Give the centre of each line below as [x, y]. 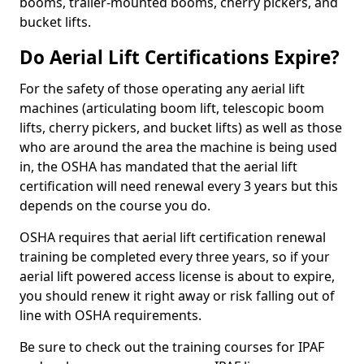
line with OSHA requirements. [110, 316]
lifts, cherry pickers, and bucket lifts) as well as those [181, 128]
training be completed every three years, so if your [175, 257]
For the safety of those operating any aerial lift [162, 89]
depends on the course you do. [115, 206]
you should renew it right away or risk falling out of [177, 296]
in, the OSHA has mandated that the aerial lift [158, 167]
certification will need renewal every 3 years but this [179, 186]
